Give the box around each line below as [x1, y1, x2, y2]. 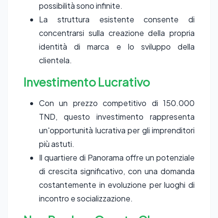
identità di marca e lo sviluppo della [39, 41, 195, 52]
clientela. [39, 55, 72, 65]
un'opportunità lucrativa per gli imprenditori [39, 125, 195, 135]
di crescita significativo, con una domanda [39, 166, 195, 176]
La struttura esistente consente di [39, 14, 195, 24]
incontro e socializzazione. [39, 193, 133, 203]
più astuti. [39, 139, 74, 149]
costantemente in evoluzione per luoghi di [39, 180, 195, 190]
